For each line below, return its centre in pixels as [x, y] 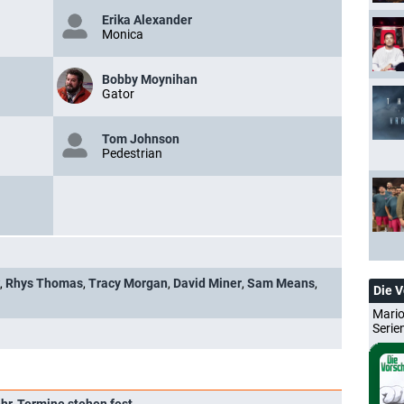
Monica [123, 34]
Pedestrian [132, 153]
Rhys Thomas [44, 283]
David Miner [207, 283]
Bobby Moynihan [150, 79]
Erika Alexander [147, 20]
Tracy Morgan [128, 283]
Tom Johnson [141, 139]
